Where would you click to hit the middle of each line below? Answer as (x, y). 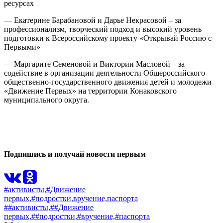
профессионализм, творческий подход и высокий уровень (103, 29)
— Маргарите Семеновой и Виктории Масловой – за (94, 64)
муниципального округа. (47, 100)
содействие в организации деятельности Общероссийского (105, 73)
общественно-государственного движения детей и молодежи (108, 82)
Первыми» (22, 47)
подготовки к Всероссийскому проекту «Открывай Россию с (108, 38)
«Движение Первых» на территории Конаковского (90, 91)
